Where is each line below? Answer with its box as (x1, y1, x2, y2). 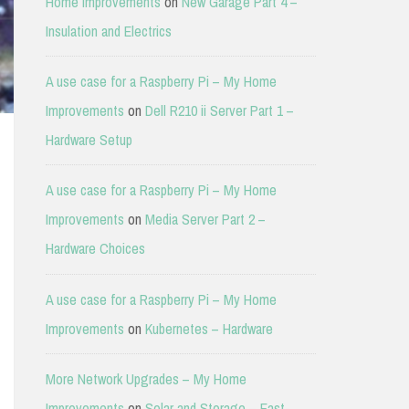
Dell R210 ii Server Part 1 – (144, 100, 294, 121)
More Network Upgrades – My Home (45, 369, 246, 390)
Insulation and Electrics (45, 20, 172, 41)
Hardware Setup (45, 129, 132, 150)
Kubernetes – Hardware (144, 318, 273, 339)
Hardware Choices (45, 238, 145, 259)
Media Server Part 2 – (144, 209, 266, 230)
